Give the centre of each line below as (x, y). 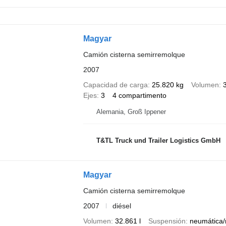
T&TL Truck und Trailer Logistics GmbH (158, 141)
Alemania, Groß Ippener (131, 111)
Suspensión (167, 221)
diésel (122, 206)
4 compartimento (139, 95)
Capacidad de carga (115, 84)
